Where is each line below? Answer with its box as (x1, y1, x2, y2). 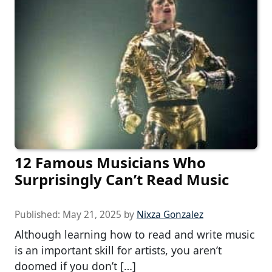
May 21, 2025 (63, 208, 121, 221)
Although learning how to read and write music (15, 226, 254, 242)
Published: (15, 208, 63, 221)
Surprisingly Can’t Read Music (15, 169, 229, 189)
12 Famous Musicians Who (15, 152, 206, 172)
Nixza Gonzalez (137, 208, 203, 221)
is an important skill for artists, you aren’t (15, 242, 222, 257)
